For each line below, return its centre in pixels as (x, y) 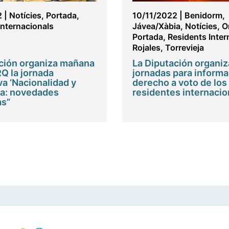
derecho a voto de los (180, 83)
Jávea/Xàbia (156, 26)
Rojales (146, 48)
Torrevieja (185, 48)
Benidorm (203, 16)
